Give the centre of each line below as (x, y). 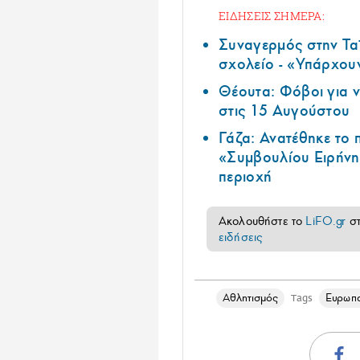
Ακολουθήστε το (262, 221)
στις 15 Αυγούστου (284, 111)
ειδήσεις (241, 237)
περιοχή (245, 177)
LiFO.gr (326, 221)
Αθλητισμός (250, 298)
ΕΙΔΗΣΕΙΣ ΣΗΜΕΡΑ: (272, 16)
